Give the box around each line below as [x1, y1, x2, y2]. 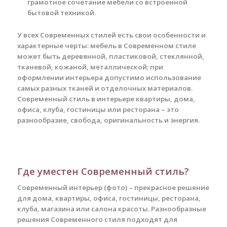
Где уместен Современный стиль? [17, 165, 189, 178]
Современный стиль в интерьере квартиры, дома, [17, 94, 195, 104]
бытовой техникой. [27, 8, 96, 18]
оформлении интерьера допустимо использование [17, 73, 201, 83]
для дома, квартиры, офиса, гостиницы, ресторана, [17, 194, 201, 203]
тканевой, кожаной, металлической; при [17, 62, 163, 72]
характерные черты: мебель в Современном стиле [17, 41, 196, 51]
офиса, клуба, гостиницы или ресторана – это [17, 105, 179, 115]
